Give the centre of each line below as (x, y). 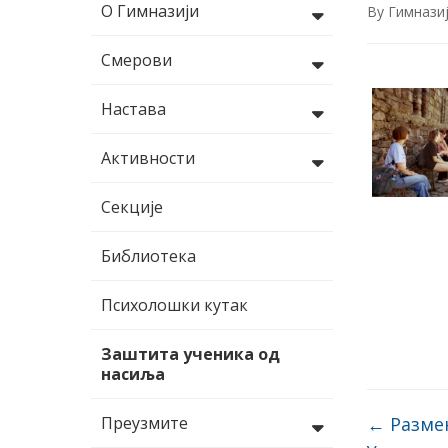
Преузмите (144, 423)
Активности (148, 158)
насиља (133, 374)
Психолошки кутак (174, 305)
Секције (132, 207)
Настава (133, 109)
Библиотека (148, 256)
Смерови (136, 60)
